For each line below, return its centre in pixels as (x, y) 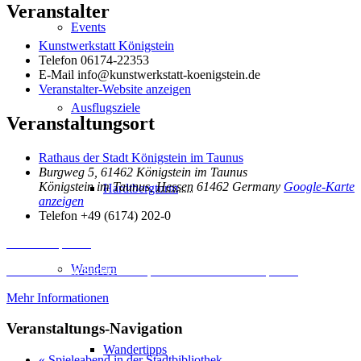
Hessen (175, 186)
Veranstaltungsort (81, 123)
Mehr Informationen (58, 297)
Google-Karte (319, 186)
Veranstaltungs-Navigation (95, 329)
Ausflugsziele (106, 108)
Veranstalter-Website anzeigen (115, 89)
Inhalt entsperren (49, 243)
